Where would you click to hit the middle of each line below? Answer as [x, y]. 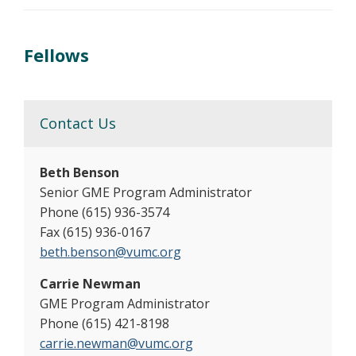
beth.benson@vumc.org [110, 252]
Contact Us [78, 124]
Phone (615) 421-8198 [104, 324]
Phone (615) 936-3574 [104, 213]
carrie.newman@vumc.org [116, 344]
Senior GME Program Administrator [152, 193]
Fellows [56, 55]
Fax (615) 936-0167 [95, 232]
